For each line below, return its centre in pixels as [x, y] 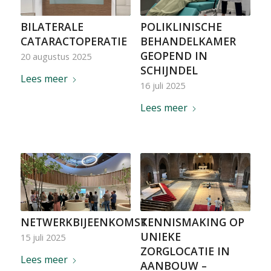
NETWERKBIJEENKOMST [83, 222]
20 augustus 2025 [56, 56]
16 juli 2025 [162, 85]
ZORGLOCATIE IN [185, 251]
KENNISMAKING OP [192, 222]
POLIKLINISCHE [181, 26]
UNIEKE [160, 237]
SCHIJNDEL [169, 70]
